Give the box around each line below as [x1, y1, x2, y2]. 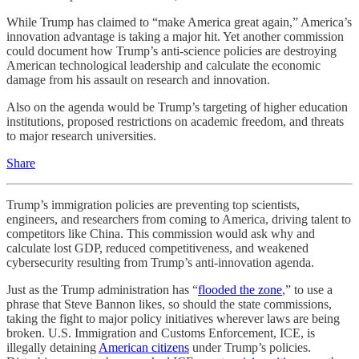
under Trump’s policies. [189, 341, 311, 354]
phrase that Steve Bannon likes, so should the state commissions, [6, 297, 332, 311]
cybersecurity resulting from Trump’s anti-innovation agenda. [6, 256, 314, 269]
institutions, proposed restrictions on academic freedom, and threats [6, 115, 344, 128]
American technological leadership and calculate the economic [6, 58, 321, 72]
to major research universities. [6, 129, 156, 143]
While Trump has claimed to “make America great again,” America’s [6, 15, 352, 29]
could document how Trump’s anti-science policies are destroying [6, 44, 337, 58]
